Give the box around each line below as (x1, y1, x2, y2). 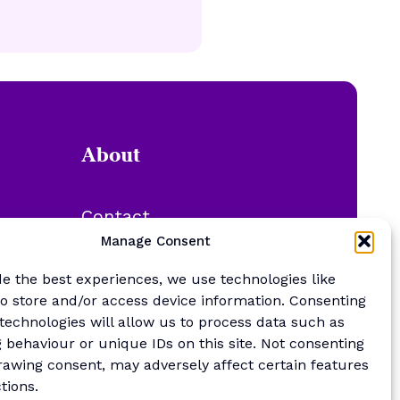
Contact (81, 205, 150, 228)
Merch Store (81, 259, 187, 281)
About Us (81, 232, 162, 254)
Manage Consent (101, 233, 212, 249)
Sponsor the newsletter (81, 286, 285, 308)
